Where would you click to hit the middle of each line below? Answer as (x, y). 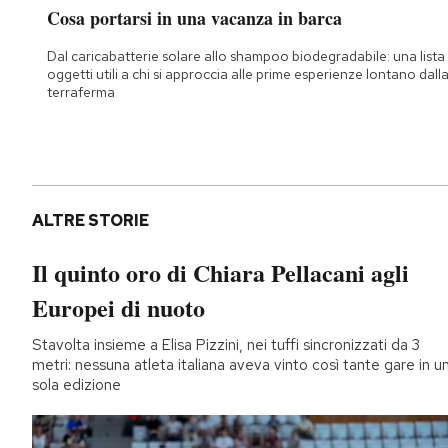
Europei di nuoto (118, 307)
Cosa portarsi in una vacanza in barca (194, 17)
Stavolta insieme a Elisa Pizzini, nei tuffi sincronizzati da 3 (226, 344)
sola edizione (76, 384)
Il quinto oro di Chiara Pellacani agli (220, 272)
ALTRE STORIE (90, 220)
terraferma (81, 91)
